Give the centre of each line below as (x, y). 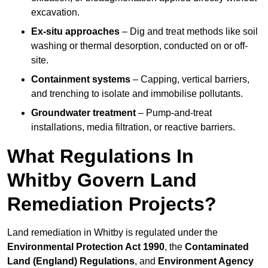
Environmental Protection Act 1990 (86, 247)
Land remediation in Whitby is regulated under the (112, 233)
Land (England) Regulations (71, 261)
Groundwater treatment (83, 113)
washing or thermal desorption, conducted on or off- (139, 46)
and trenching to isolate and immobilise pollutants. (137, 94)
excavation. (55, 13)
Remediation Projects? (112, 204)
